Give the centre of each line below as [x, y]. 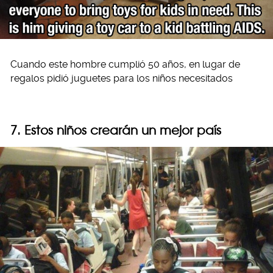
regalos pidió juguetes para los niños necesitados [122, 78]
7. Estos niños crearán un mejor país [116, 130]
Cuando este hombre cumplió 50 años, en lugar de [125, 64]
